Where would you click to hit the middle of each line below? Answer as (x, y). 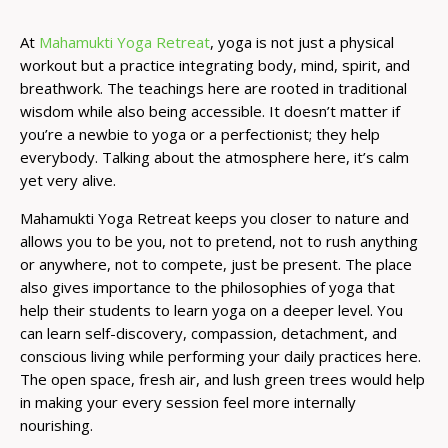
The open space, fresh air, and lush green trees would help (222, 378)
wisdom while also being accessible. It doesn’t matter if (210, 110)
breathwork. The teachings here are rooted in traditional (213, 87)
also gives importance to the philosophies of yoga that (207, 286)
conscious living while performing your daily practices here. (220, 355)
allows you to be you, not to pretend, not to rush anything (219, 240)
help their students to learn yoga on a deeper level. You (211, 309)
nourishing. (58, 424)
